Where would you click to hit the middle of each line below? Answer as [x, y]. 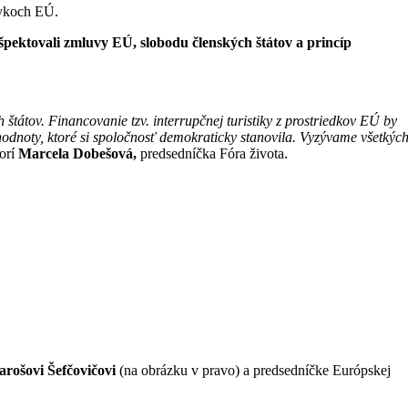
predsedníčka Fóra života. [214, 154]
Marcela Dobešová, [78, 154]
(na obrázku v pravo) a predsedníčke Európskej [255, 371]
